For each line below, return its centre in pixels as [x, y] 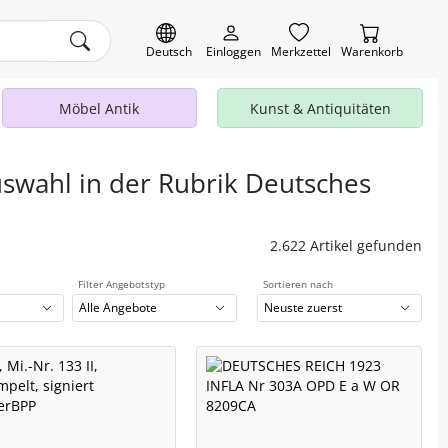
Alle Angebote [118, 308]
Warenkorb [372, 51]
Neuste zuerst [303, 308]
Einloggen [233, 51]
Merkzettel [301, 51]
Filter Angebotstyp [121, 284]
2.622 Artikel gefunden [346, 245]
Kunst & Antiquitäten [320, 108]
